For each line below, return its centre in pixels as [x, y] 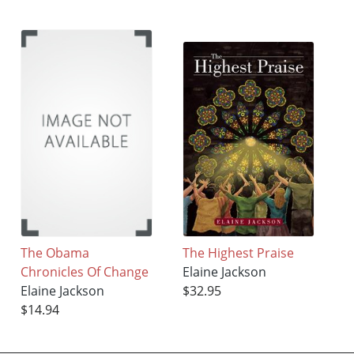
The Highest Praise [239, 253]
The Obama [55, 253]
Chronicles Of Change [85, 272]
